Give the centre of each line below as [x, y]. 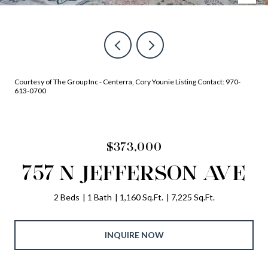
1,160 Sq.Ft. [141, 197]
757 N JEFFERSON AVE [134, 172]
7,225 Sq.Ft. [193, 197]
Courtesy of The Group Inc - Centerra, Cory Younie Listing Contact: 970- [127, 82]
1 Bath [99, 197]
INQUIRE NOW [134, 234]
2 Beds [66, 197]
